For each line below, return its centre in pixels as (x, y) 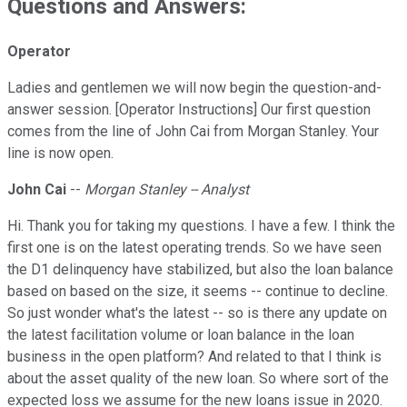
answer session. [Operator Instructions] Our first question (189, 110)
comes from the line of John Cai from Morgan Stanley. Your (193, 132)
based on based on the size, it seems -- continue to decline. (198, 292)
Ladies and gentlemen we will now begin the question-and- (194, 88)
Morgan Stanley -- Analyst (167, 190)
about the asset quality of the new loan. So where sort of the (198, 379)
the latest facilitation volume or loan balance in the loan (181, 335)
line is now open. (60, 154)
